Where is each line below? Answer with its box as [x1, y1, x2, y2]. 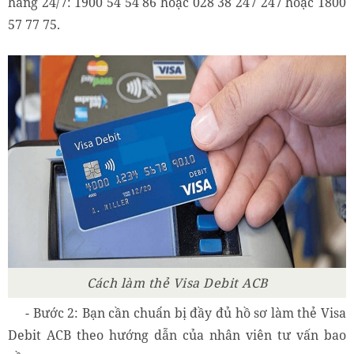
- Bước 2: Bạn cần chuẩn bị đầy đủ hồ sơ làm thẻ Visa [25, 304, 346, 322]
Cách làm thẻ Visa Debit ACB [86, 274, 268, 292]
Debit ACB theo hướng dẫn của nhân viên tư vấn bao [8, 326, 346, 345]
